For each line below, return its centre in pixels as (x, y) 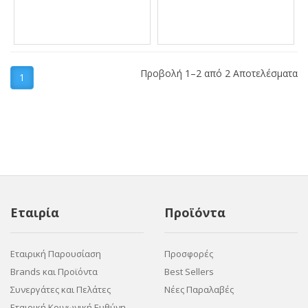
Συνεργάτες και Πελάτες (60, 289)
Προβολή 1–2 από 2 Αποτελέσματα (219, 73)
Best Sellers (189, 272)
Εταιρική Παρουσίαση (56, 254)
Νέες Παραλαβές (199, 289)
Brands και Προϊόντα (54, 272)
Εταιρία (35, 212)
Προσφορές (189, 254)
